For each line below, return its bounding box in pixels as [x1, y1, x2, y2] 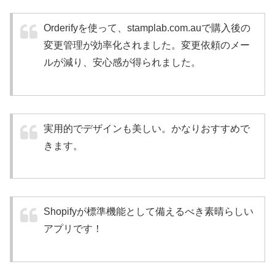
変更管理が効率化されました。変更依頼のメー [44, 39, 250, 50]
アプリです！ [44, 223, 103, 234]
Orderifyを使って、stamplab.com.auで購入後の [44, 22, 250, 33]
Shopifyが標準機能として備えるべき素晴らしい [44, 206, 254, 217]
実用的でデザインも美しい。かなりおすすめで [44, 123, 250, 134]
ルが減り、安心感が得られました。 [44, 56, 201, 68]
